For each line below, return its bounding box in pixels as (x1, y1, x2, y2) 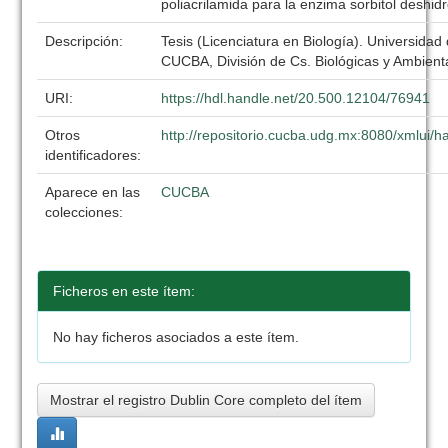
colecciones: (45, 204, 124, 220)
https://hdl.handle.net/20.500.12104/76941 (161, 90, 431, 106)
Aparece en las (45, 184, 141, 200)
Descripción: (45, 33, 128, 49)
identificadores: (45, 147, 146, 163)
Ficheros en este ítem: (53, 283, 196, 299)
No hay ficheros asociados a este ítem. (53, 329, 300, 345)
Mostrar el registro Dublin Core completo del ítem (50, 392, 363, 408)
